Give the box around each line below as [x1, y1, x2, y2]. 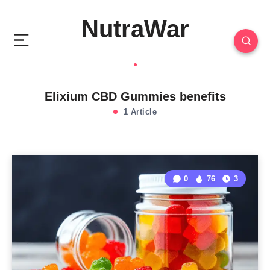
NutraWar [81, 16, 189, 42]
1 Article [121, 107, 157, 116]
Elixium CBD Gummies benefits [44, 90, 226, 103]
